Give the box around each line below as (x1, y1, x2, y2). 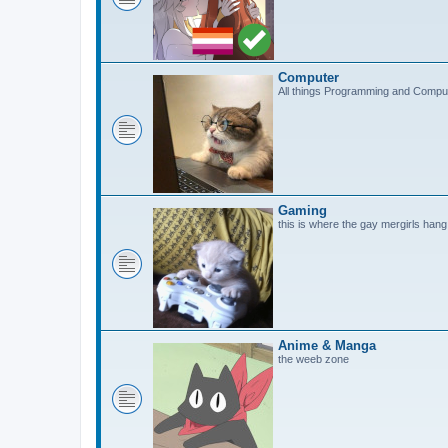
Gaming (278, 203, 327, 218)
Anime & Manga (278, 338, 376, 353)
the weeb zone (278, 353, 349, 365)
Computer (278, 70, 339, 85)
